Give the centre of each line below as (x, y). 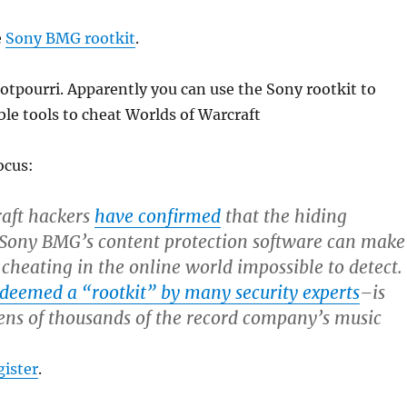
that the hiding (283, 216)
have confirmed (157, 216)
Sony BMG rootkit (70, 38)
